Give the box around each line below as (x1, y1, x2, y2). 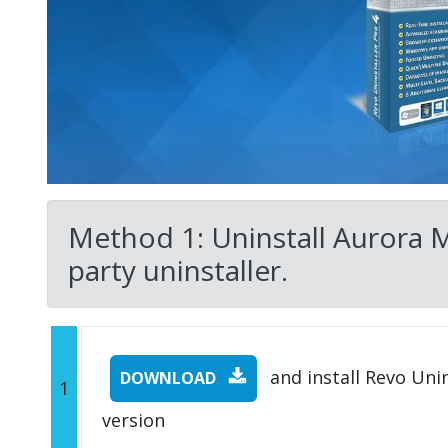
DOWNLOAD (120, 366, 220, 389)
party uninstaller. (68, 250, 288, 289)
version (102, 407, 165, 432)
